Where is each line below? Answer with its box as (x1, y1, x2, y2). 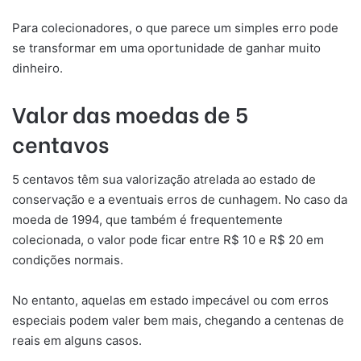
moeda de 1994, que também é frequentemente (12, 211, 283, 227)
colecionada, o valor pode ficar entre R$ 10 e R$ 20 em (12, 231, 324, 247)
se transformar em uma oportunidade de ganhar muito (12, 40, 321, 56)
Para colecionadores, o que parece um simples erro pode (12, 20, 338, 36)
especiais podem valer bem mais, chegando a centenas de (12, 312, 344, 328)
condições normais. (12, 251, 123, 268)
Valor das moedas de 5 (12, 98, 248, 130)
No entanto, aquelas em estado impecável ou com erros (12, 292, 329, 308)
